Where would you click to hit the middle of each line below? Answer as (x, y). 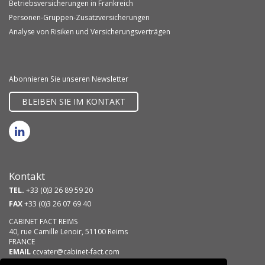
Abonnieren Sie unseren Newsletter (69, 79)
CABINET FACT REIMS (43, 222)
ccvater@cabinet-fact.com (76, 252)
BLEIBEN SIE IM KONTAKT (74, 101)
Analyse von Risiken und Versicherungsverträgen (90, 32)
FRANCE (22, 242)
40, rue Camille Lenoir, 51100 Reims (68, 232)
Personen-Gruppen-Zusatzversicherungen (79, 17)
